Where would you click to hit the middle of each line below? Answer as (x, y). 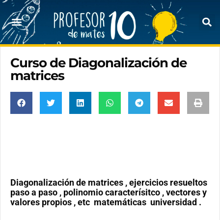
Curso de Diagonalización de (98, 63)
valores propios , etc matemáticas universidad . (106, 202)
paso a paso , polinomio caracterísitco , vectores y (109, 192)
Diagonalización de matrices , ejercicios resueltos (109, 182)
